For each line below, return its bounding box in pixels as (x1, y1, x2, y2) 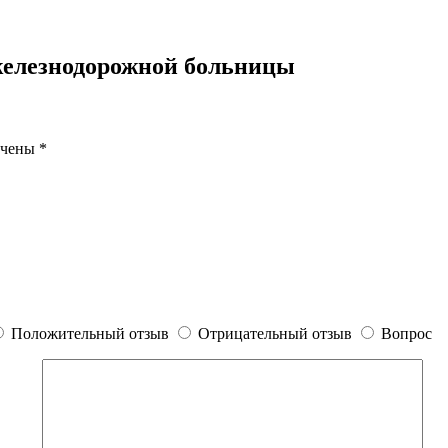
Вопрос (381, 325, 432, 343)
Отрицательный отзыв (198, 325, 352, 343)
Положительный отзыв (11, 325, 169, 343)
